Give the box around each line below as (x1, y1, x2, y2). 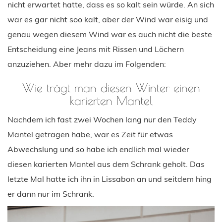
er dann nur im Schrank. (7, 188, 94, 199)
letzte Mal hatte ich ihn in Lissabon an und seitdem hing (7, 173, 212, 184)
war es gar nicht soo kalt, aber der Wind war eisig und (7, 14, 208, 24)
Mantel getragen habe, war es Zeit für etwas (7, 129, 173, 139)
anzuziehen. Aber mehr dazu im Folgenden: (7, 58, 166, 69)
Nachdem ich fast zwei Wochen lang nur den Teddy (7, 114, 197, 124)
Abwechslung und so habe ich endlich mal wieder (7, 144, 189, 154)
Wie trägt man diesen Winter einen (22, 80, 200, 95)
